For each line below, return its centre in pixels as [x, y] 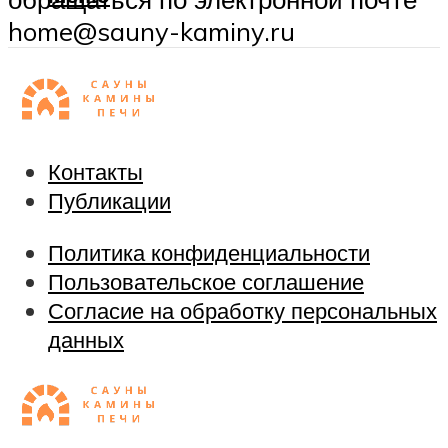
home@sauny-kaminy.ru [151, 30]
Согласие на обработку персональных [242, 310]
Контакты [95, 172]
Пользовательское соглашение [206, 281]
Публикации [109, 201]
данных [86, 339]
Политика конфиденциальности [209, 252]
